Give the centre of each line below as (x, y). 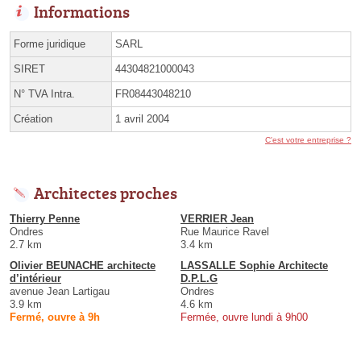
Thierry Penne (45, 219)
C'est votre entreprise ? (308, 140)
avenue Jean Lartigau (60, 292)
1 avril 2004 (142, 119)
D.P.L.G (199, 279)
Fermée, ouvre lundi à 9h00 (244, 317)
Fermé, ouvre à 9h (55, 317)
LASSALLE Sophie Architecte (254, 266)
